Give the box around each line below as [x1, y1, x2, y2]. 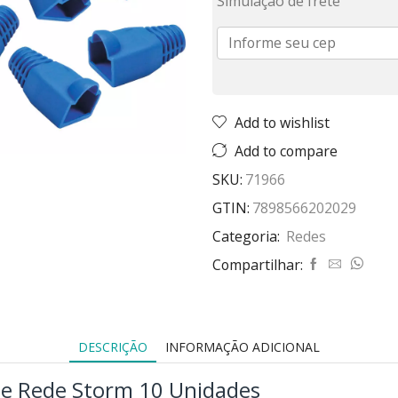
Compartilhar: [212, 254, 303, 275]
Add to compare [235, 140, 338, 161]
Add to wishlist [235, 112, 330, 132]
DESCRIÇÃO [78, 338, 147, 355]
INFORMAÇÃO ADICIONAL [165, 338, 320, 355]
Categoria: [212, 226, 283, 246]
